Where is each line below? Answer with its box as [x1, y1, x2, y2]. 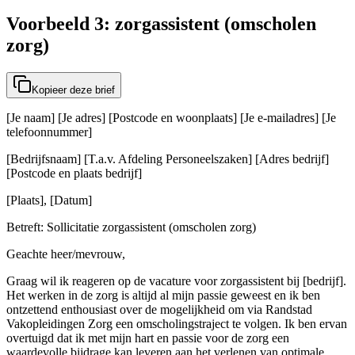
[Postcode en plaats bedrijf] [6, 166, 142, 181]
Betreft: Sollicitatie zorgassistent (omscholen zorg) [6, 220, 256, 235]
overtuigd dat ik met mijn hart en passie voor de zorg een [6, 331, 289, 345]
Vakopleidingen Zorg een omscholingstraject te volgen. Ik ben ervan [6, 317, 347, 331]
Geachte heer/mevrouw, [6, 247, 125, 261]
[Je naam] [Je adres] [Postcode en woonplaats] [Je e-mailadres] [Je [6, 111, 336, 125]
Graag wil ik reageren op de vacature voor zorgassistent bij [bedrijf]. [6, 274, 346, 288]
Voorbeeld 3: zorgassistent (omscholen [6, 13, 316, 35]
